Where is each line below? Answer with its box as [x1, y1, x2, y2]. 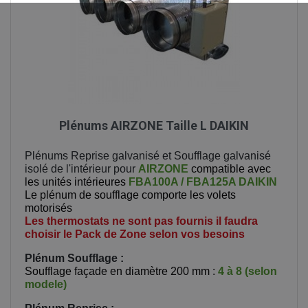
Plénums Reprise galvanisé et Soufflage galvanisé [25, 149, 271, 162]
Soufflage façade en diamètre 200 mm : [25, 265, 218, 277]
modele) [25, 278, 67, 290]
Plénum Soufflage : [25, 252, 124, 264]
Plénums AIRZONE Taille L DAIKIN [59, 118, 249, 133]
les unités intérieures [25, 175, 129, 188]
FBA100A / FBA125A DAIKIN [129, 175, 277, 188]
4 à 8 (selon [218, 265, 277, 277]
